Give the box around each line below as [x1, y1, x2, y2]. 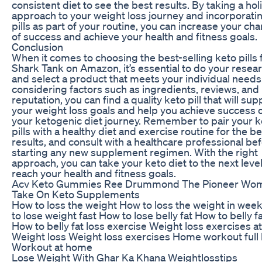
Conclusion [12, 40, 63, 53]
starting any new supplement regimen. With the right [12, 145, 258, 158]
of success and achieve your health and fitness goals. [12, 29, 257, 43]
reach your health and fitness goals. [12, 166, 176, 180]
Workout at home [12, 240, 92, 253]
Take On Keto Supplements [12, 187, 140, 201]
